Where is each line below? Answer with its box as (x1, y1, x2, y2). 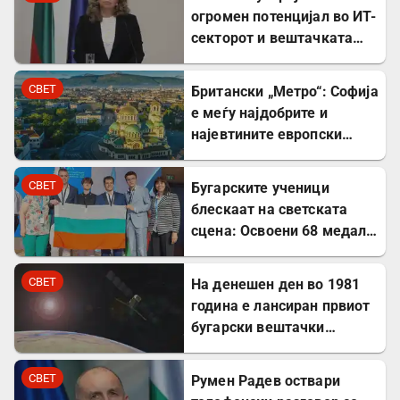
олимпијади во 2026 (191, 264, 329, 282)
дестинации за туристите (191, 146, 364, 164)
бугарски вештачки (191, 318, 325, 336)
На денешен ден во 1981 (191, 275, 361, 293)
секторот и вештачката (191, 29, 354, 46)
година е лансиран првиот (191, 296, 371, 314)
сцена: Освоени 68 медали (191, 221, 375, 239)
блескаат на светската (191, 200, 348, 218)
